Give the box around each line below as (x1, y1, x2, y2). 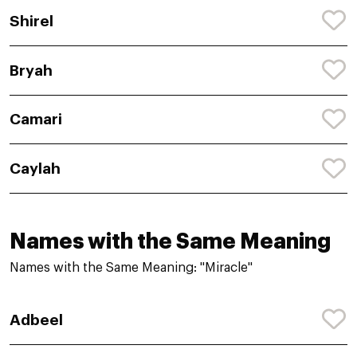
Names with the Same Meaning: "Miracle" (10, 261, 253, 275)
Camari (10, 112, 62, 127)
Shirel (10, 13, 53, 29)
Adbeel (10, 312, 63, 328)
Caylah (10, 161, 61, 177)
